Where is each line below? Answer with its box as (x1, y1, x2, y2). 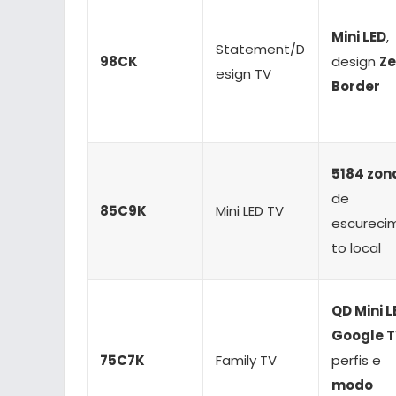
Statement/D (216, 40, 305, 59)
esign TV (216, 65, 271, 84)
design (331, 52, 379, 72)
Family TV (216, 351, 277, 370)
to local (331, 239, 381, 258)
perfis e (331, 351, 381, 370)
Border (331, 77, 380, 96)
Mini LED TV (216, 202, 284, 221)
